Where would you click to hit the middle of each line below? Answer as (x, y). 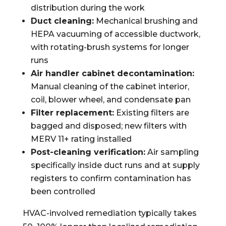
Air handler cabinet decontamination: (112, 73)
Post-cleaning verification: (88, 152)
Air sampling (172, 152)
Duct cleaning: (62, 21)
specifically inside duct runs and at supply (115, 165)
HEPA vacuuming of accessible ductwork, (115, 34)
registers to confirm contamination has (111, 178)
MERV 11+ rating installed (81, 139)
